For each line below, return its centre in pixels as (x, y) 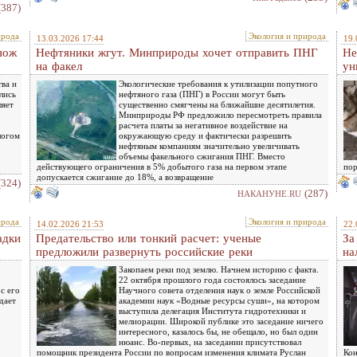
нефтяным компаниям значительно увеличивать (209, 145)
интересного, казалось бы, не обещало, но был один (218, 331)
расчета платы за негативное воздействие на (203, 125)
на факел (59, 66)
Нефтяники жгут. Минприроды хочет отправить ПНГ (177, 52)
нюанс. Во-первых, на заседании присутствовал (210, 341)
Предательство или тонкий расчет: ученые (149, 238)
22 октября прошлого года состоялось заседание (212, 279)
